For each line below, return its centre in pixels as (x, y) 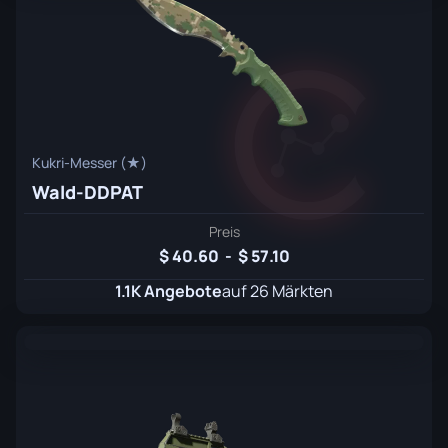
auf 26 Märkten (277, 291)
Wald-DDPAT (87, 192)
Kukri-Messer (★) (89, 162)
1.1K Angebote (168, 291)
